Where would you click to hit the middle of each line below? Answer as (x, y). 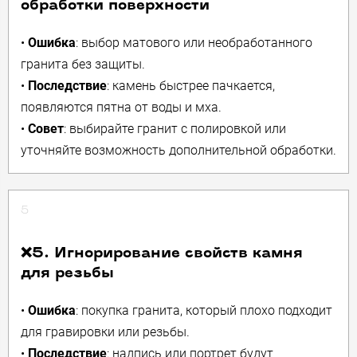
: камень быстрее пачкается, (191, 86)
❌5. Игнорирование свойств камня (162, 254)
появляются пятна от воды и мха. (121, 107)
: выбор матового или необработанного (194, 43)
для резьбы (67, 274)
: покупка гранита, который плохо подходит (204, 310)
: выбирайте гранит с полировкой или (175, 129)
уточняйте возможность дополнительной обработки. (178, 150)
